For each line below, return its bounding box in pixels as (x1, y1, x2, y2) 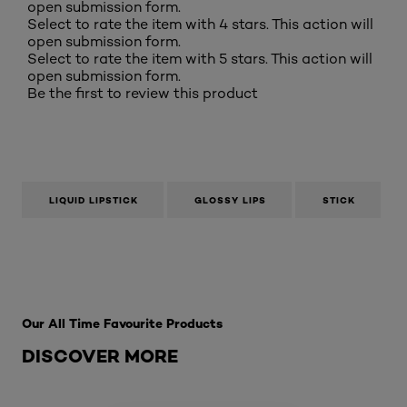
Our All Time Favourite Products (22, 315, 223, 332)
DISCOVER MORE (22, 344, 178, 367)
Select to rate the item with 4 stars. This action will (27, 15, 373, 33)
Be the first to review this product (27, 84, 258, 102)
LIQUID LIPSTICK (49, 194, 138, 206)
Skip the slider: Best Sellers (22, 280, 208, 297)
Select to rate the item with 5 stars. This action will (27, 50, 372, 67)
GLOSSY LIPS (194, 194, 266, 206)
